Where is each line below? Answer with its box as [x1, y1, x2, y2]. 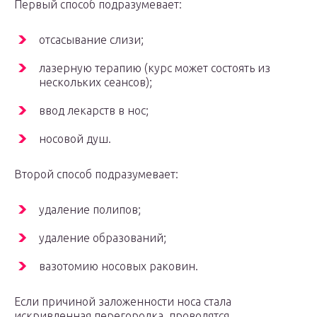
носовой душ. [39, 132, 111, 146]
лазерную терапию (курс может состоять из [39, 62, 270, 75]
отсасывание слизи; [39, 33, 144, 47]
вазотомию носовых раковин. [39, 260, 198, 273]
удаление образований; [39, 231, 166, 245]
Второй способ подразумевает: [14, 168, 178, 181]
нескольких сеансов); [39, 76, 152, 89]
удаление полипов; [39, 203, 141, 217]
